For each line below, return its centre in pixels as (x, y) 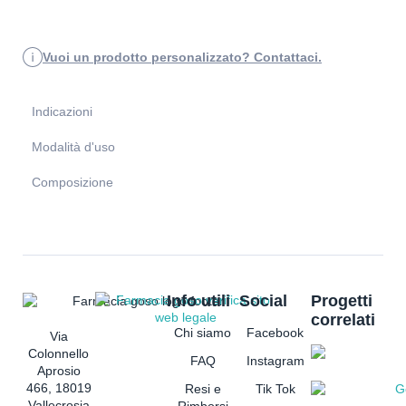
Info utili (199, 301)
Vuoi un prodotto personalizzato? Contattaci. (182, 57)
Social (263, 301)
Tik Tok (275, 389)
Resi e (203, 389)
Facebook (275, 333)
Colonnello (59, 354)
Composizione (72, 183)
